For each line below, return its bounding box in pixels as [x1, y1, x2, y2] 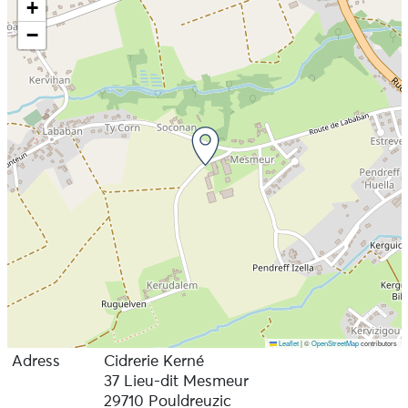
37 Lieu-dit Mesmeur [103, 373, 249, 390]
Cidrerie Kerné [103, 353, 204, 370]
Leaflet [276, 337, 299, 348]
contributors [358, 337, 397, 348]
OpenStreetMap [311, 337, 359, 348]
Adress [11, 353, 60, 370]
